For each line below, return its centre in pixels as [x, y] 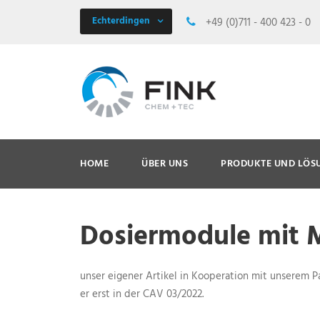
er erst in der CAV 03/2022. [142, 294]
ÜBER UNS [165, 164]
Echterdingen [121, 21]
